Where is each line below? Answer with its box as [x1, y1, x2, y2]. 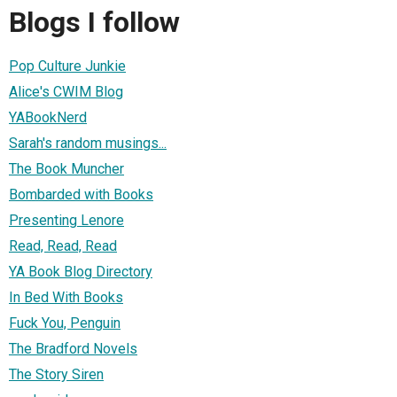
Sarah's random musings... [9, 135, 167, 152]
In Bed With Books [9, 289, 123, 307]
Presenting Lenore [9, 212, 124, 230]
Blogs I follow [9, 4, 180, 39]
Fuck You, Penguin [9, 315, 121, 332]
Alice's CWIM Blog [9, 83, 123, 101]
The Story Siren [9, 366, 104, 384]
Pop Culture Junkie [9, 58, 126, 75]
